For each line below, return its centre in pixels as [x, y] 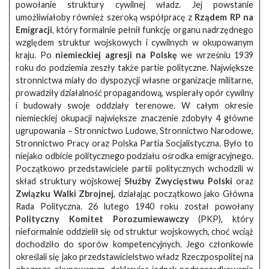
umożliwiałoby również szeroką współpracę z [105, 17]
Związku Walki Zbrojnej [65, 194]
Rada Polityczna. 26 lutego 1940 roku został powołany [134, 207]
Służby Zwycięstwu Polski [178, 181]
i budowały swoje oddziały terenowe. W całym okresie [134, 106]
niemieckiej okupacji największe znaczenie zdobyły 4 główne [134, 118]
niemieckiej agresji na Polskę [116, 55]
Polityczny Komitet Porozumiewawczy [102, 219]
